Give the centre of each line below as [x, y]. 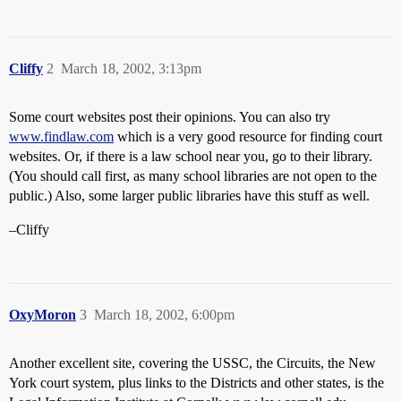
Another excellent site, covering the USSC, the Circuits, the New [192, 363]
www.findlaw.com [61, 137]
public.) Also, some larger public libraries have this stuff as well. [189, 196]
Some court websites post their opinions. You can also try [170, 117]
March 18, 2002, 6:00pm [164, 315]
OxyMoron [43, 315]
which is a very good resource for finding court [248, 137]
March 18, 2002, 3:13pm [131, 68]
